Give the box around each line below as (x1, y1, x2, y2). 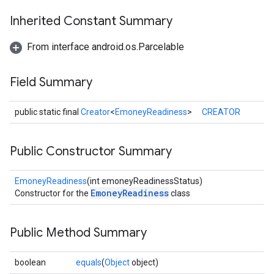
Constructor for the (15, 188, 91, 198)
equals (76, 257, 102, 267)
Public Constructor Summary (10, 144, 172, 159)
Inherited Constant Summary (10, 13, 172, 29)
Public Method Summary (10, 225, 147, 240)
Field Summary (10, 75, 92, 90)
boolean (15, 257, 46, 267)
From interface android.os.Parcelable (27, 41, 184, 53)
